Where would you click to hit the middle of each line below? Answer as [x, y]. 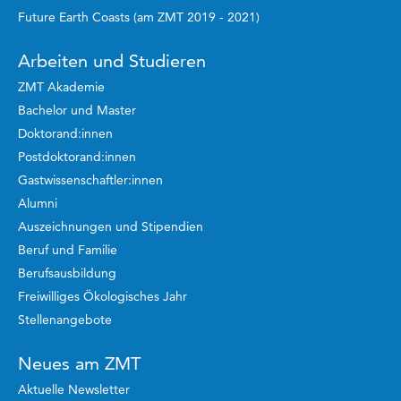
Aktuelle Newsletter [74, 390]
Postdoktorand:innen [77, 157]
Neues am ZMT [79, 364]
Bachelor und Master [77, 111]
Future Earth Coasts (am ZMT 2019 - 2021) [139, 17]
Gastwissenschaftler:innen [90, 180]
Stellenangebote [65, 320]
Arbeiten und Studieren [112, 61]
